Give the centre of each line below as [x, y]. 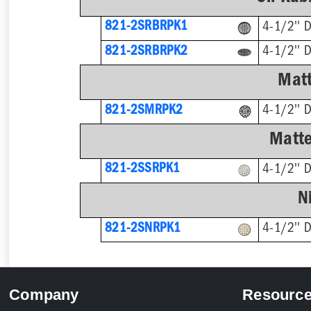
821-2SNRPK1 [143, 229]
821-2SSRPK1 [143, 170]
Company [44, 294]
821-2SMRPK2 [144, 111]
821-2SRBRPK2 [146, 52]
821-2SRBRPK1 [146, 28]
